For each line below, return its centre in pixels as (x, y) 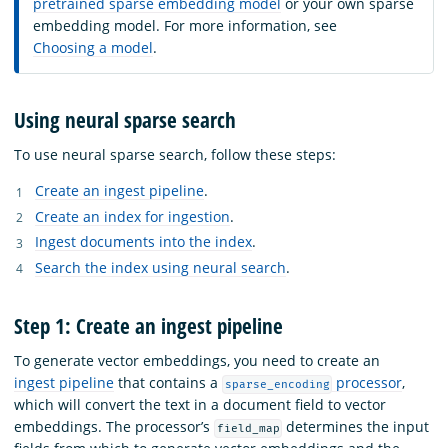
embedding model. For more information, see (185, 25)
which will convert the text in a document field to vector (200, 404)
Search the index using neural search (160, 267)
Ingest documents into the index (143, 242)
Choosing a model (93, 47)
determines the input (356, 426)
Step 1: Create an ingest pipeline (148, 325)
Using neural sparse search (125, 120)
